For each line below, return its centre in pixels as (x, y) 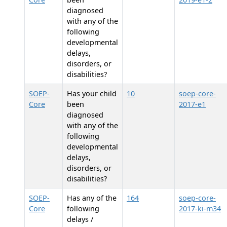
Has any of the (92, 198)
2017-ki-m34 (200, 209)
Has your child (92, 93)
